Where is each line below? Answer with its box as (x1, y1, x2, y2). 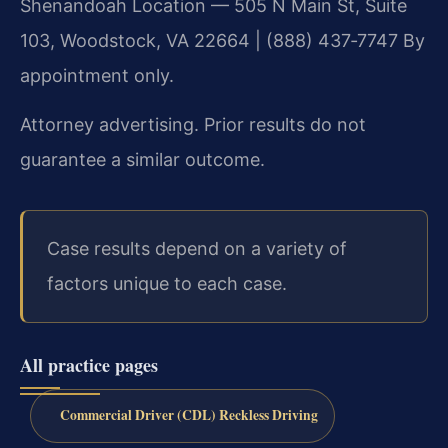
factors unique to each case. (47, 273, 287, 295)
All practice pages (20, 351, 158, 378)
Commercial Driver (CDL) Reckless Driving (59, 405, 318, 426)
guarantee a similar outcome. (20, 149, 265, 171)
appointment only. (20, 64, 174, 86)
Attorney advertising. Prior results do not (20, 114, 366, 136)
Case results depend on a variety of (47, 238, 347, 260)
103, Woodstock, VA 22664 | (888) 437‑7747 (20, 29, 398, 51)
